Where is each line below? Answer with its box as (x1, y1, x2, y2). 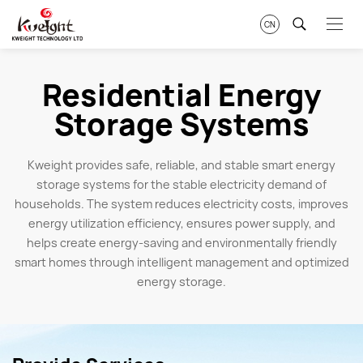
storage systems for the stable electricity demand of (36, 177, 327, 192)
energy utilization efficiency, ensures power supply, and (28, 216, 335, 231)
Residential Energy (42, 75, 321, 115)
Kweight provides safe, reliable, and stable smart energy (28, 157, 335, 173)
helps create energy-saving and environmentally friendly (26, 235, 337, 250)
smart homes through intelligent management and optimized (14, 254, 349, 270)
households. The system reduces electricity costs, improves (15, 196, 348, 211)
